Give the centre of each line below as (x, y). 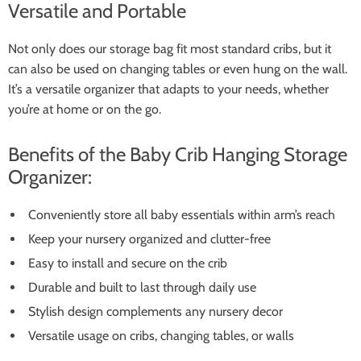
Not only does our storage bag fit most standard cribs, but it (170, 49)
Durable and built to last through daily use (142, 287)
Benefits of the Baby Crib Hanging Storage (178, 154)
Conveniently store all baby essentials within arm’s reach (182, 215)
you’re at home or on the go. (85, 109)
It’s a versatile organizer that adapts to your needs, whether (168, 89)
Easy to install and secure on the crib (128, 263)
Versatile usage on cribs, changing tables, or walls (161, 336)
